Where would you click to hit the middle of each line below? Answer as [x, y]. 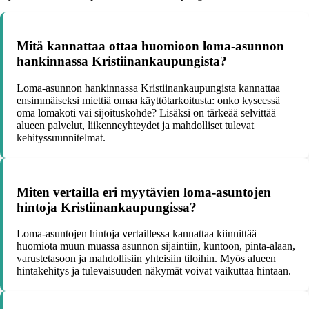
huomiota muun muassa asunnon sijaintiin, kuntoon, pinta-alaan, [156, 246]
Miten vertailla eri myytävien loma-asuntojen [144, 192]
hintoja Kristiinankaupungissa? [107, 207]
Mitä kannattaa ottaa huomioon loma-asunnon [150, 46]
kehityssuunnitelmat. [61, 137]
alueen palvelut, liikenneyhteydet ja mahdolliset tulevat [135, 125]
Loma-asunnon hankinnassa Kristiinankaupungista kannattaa [148, 88]
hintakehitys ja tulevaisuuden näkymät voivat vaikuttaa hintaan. [154, 271]
